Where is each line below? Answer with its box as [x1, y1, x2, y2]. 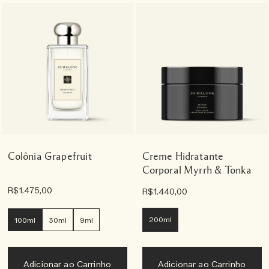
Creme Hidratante [142, 151, 224, 162]
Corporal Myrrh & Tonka [142, 165, 252, 175]
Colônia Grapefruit [7, 151, 92, 162]
